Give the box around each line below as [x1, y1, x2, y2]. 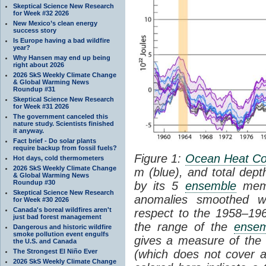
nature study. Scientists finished [13, 119, 114, 127]
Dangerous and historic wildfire [13, 223, 112, 230]
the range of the [134, 220, 235, 234]
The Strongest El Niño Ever [13, 247, 97, 255]
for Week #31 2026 [13, 102, 69, 110]
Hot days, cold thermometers [13, 154, 104, 161]
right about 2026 [13, 61, 64, 68]
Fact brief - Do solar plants [13, 137, 96, 144]
